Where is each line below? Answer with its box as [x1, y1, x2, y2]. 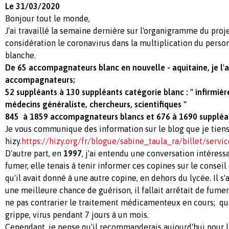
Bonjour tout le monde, [5, 13, 90, 23]
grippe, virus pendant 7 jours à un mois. [5, 210, 149, 219]
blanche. [5, 50, 36, 60]
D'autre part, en [5, 148, 61, 158]
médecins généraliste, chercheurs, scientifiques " [5, 99, 187, 109]
